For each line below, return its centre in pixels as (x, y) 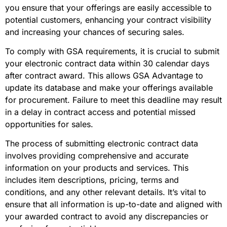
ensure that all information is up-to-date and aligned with (113, 204)
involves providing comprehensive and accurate (97, 156)
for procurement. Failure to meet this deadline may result (113, 100)
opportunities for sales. (49, 124)
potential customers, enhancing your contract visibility (108, 20)
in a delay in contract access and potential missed (100, 112)
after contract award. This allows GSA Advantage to (104, 76)
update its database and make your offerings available (109, 88)
